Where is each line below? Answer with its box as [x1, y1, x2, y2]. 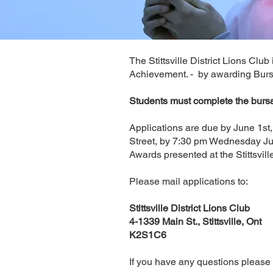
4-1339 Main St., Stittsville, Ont [129, 216, 261, 227]
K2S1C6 [129, 229, 166, 241]
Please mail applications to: [129, 175, 248, 187]
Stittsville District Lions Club [129, 202, 250, 214]
